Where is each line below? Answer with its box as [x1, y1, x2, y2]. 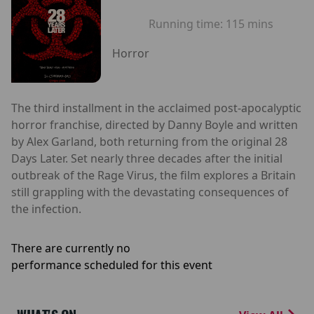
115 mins [226, 16, 273, 32]
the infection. [11, 200, 81, 217]
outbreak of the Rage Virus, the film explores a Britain [11, 167, 296, 183]
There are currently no [11, 240, 130, 256]
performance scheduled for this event [11, 257, 212, 273]
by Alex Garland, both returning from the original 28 [11, 133, 287, 149]
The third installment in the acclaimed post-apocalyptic [11, 100, 301, 116]
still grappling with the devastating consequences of [11, 184, 289, 200]
